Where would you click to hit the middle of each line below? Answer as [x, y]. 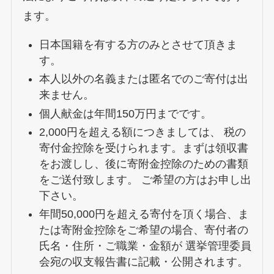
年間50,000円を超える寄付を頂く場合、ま [144, 214]
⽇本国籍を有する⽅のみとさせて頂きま [138, 44]
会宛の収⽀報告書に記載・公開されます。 [143, 262]
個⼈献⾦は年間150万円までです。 [125, 113]
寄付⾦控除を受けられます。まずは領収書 [143, 148]
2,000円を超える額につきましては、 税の [142, 132]
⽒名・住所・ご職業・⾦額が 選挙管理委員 [145, 246]
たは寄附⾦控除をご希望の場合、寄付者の [143, 230]
